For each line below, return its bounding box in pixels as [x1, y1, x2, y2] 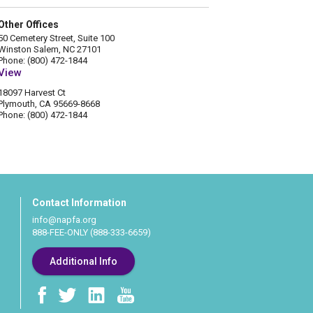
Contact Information [31, 197, 126, 209]
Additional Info [49, 256, 117, 268]
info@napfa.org [31, 214, 96, 226]
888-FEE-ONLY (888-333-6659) [31, 227, 151, 238]
